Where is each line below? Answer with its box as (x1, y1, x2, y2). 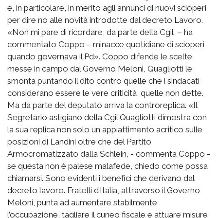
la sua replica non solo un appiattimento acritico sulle (7, 124, 202, 134)
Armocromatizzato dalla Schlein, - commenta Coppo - (7, 148, 210, 159)
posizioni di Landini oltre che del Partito (7, 136, 151, 146)
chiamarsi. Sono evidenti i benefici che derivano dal (7, 173, 194, 183)
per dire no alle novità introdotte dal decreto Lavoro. (7, 15, 203, 25)
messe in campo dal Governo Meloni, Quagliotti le (7, 63, 192, 73)
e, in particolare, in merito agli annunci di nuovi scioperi (7, 2, 206, 13)
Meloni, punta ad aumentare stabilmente (7, 197, 157, 207)
